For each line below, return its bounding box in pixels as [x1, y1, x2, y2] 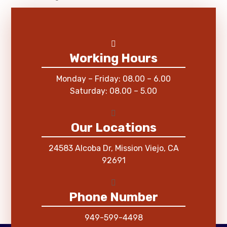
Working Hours [69, 51, 158, 65]
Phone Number [69, 190, 158, 204]
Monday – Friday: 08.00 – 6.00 [56, 73, 171, 84]
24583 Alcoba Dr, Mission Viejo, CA [48, 143, 179, 153]
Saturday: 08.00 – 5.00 [70, 86, 157, 96]
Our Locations [70, 120, 157, 135]
